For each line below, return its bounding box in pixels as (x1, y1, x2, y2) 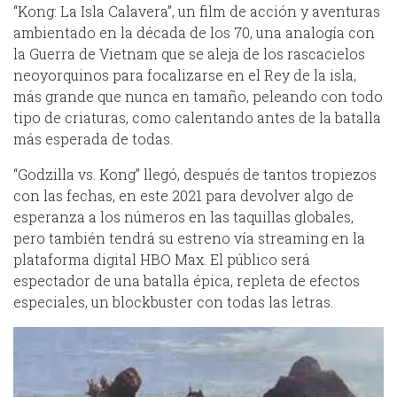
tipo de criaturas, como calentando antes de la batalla (13, 108, 381, 128)
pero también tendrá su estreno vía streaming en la (13, 229, 365, 248)
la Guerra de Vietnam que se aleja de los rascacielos (13, 44, 365, 64)
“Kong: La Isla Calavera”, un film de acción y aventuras (13, 2, 380, 21)
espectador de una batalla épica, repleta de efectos (13, 271, 360, 291)
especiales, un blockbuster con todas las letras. (13, 292, 333, 312)
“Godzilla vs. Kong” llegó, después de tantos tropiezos (13, 165, 377, 184)
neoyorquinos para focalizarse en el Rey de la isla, (13, 66, 356, 85)
